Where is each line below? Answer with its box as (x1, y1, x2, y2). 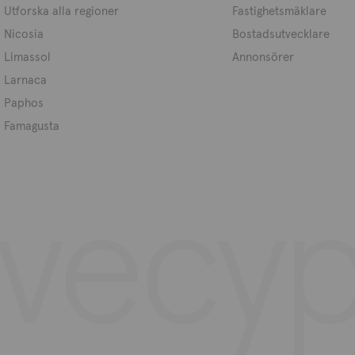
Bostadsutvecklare (231, 26, 330, 41)
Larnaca (3, 72, 47, 87)
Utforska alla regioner (3, 3, 119, 18)
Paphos (3, 95, 44, 110)
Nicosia (3, 26, 44, 41)
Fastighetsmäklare (231, 3, 326, 18)
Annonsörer (231, 49, 294, 64)
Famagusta (3, 118, 59, 133)
